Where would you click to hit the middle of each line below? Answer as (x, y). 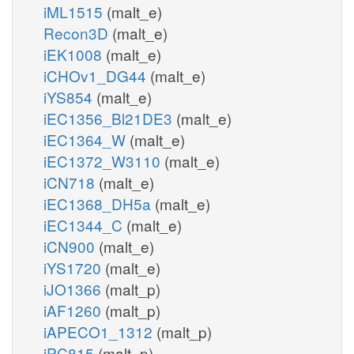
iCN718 (71, 182)
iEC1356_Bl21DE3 (110, 118)
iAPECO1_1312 (100, 331)
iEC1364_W (87, 139)
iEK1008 (75, 54)
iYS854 (70, 96)
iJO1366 (74, 288)
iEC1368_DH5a (99, 203)
